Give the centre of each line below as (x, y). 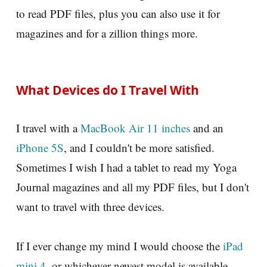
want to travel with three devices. (90, 206)
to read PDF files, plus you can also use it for (118, 13)
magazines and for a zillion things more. (107, 33)
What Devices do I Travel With (108, 90)
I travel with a (48, 128)
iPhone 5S (40, 147)
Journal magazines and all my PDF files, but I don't (133, 187)
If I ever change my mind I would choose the (119, 246)
